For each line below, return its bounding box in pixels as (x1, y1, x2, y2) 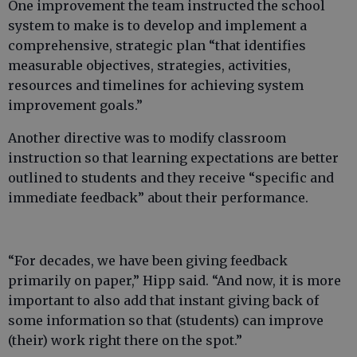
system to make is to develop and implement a (8, 18, 307, 34)
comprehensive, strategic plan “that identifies (8, 37, 306, 54)
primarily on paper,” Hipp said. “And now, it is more (8, 273, 341, 289)
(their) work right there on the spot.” (8, 332, 242, 349)
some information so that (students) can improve (8, 312, 324, 329)
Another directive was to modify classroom (8, 130, 286, 147)
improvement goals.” (8, 97, 143, 114)
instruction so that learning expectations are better (8, 150, 339, 167)
